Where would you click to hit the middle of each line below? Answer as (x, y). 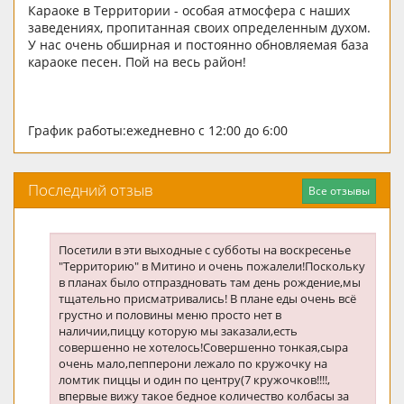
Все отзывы (339, 191)
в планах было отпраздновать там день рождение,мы (210, 283)
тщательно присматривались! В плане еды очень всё (207, 299)
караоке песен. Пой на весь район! (137, 62)
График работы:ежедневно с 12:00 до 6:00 (158, 131)
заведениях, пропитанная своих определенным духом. (199, 28)
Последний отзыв (91, 190)
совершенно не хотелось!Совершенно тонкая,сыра (203, 348)
